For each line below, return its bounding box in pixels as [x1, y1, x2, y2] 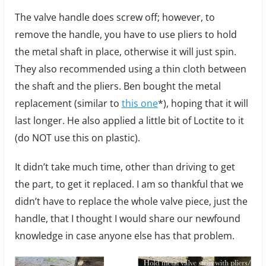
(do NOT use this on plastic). [14, 131, 140, 145]
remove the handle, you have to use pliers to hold [14, 28, 237, 42]
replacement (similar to [14, 97, 122, 110]
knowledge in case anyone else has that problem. [14, 229, 235, 243]
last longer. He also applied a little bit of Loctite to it [14, 114, 244, 128]
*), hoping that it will [157, 97, 248, 110]
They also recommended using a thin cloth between [14, 62, 246, 76]
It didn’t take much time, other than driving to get [14, 160, 235, 174]
